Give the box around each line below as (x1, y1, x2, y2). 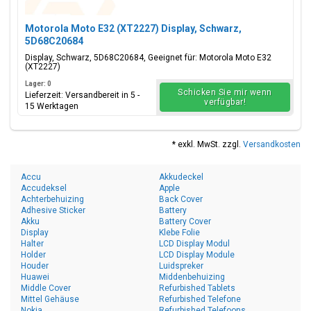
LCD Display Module (159, 250, 235, 260)
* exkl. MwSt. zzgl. (172, 140, 243, 149)
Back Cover (159, 194, 203, 204)
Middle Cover (21, 283, 71, 293)
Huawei (21, 272, 49, 282)
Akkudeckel (159, 172, 203, 182)
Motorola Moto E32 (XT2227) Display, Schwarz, (25, 23, 242, 34)
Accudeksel (21, 183, 67, 193)
